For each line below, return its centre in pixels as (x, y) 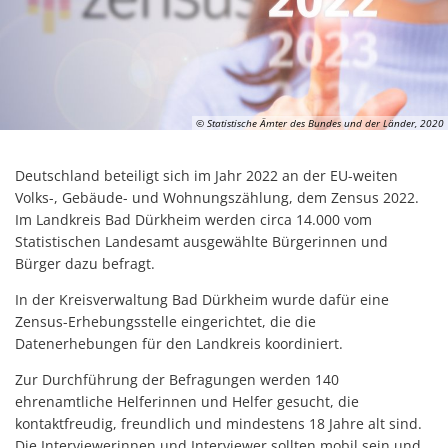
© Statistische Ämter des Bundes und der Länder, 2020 (320, 122)
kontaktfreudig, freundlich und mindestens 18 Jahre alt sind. (218, 423)
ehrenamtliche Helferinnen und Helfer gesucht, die (187, 401)
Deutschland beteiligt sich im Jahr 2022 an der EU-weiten (206, 175)
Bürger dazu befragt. (85, 263)
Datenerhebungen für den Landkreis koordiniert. (179, 343)
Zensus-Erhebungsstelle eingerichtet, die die (165, 321)
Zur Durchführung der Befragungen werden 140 (177, 379)
